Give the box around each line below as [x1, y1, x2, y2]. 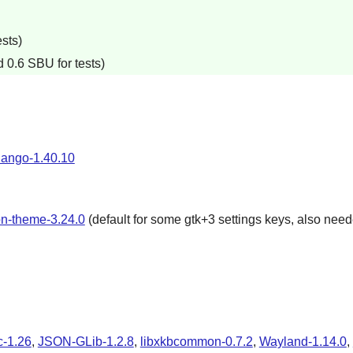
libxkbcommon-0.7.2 [139, 335, 253, 349]
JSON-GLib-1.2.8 [37, 335, 134, 349]
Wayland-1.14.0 [258, 335, 347, 349]
